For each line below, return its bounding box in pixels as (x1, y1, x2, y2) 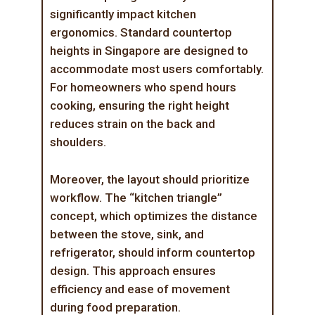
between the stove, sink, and (49, 227, 204, 242)
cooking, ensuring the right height (49, 98, 229, 113)
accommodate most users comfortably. (49, 62, 264, 77)
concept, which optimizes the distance (49, 209, 257, 224)
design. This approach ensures (49, 264, 216, 278)
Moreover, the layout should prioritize (49, 172, 250, 187)
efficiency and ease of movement (49, 282, 230, 297)
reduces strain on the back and (49, 117, 215, 131)
